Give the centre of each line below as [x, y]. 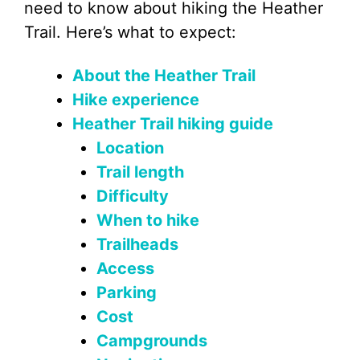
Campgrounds [152, 341]
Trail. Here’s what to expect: [130, 32]
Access [125, 268]
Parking [127, 292]
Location [130, 148]
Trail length [140, 172]
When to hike [148, 220]
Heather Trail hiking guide [173, 124]
